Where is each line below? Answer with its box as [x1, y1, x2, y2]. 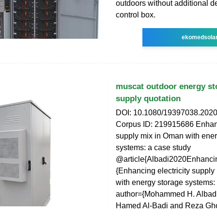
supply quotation [116, 94, 181, 104]
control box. [116, 11, 155, 19]
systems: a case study [116, 143, 191, 152]
